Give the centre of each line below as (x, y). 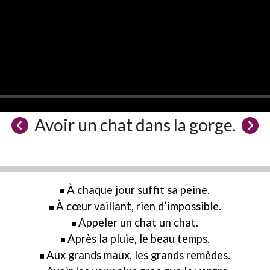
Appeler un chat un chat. (138, 222)
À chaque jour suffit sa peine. (138, 190)
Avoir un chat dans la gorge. (135, 125)
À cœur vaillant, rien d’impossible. (138, 206)
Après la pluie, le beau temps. (138, 239)
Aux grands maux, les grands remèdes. (138, 255)
